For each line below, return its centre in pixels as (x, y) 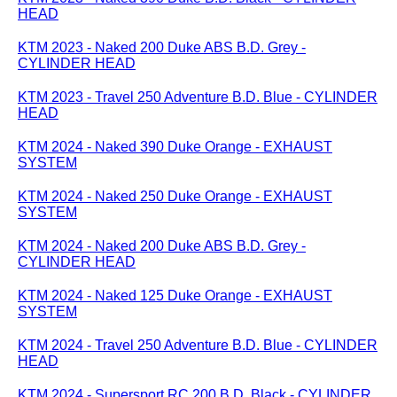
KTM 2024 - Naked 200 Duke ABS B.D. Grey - (162, 246)
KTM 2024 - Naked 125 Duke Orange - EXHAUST (175, 296)
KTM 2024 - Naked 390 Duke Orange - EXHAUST (175, 147)
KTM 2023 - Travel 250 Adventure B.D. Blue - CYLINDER (198, 97)
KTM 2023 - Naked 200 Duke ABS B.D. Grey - (162, 47)
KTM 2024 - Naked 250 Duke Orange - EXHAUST (175, 196)
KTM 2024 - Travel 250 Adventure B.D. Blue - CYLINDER (198, 345)
